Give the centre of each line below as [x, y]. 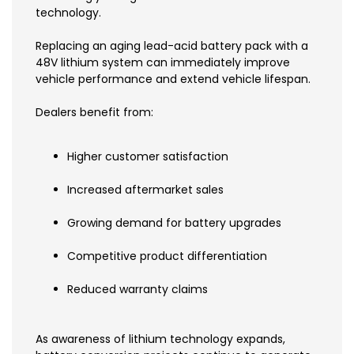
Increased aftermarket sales [145, 190]
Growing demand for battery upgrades [174, 223]
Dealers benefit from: [94, 113]
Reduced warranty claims [137, 290]
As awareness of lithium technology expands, [160, 339]
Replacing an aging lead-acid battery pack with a [172, 46]
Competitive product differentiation [167, 256]
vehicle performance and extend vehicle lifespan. [173, 79]
